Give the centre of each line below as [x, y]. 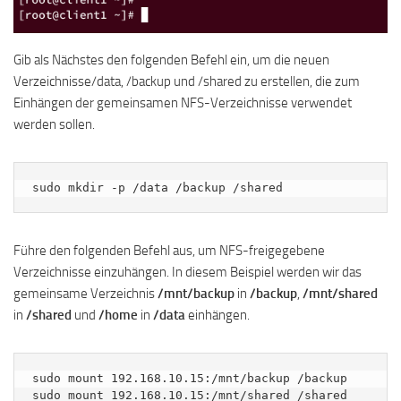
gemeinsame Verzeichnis [84, 294]
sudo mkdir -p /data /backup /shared [158, 188]
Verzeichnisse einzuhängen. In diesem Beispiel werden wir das [188, 273]
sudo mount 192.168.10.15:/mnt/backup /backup [190, 379]
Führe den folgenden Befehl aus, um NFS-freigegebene [169, 251]
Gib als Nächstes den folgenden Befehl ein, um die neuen [171, 60]
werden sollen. [54, 125]
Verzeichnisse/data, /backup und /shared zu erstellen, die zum [187, 82]
